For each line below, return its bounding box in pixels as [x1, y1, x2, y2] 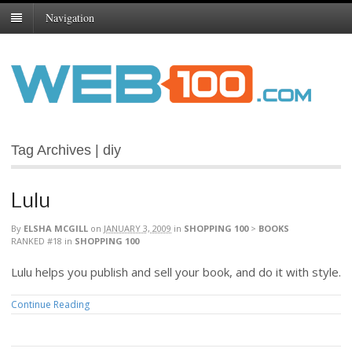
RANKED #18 [11, 235, 62, 247]
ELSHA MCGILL [24, 222, 88, 235]
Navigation [46, 10, 94, 26]
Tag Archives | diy [11, 142, 121, 159]
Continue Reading [11, 297, 90, 311]
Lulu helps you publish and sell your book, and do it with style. [11, 264, 341, 280]
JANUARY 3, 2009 [104, 222, 171, 235]
